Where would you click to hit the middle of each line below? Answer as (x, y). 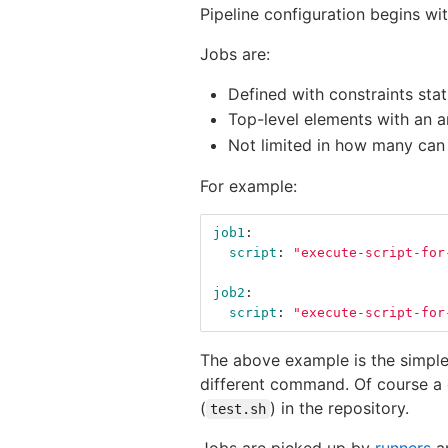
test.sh (238, 408)
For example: (248, 185)
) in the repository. (339, 407)
